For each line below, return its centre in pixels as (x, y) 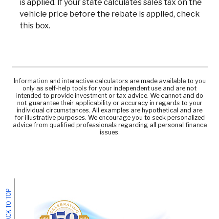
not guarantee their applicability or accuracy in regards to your (109, 103)
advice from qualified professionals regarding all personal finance (109, 125)
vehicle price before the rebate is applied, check (110, 14)
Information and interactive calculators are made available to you (109, 81)
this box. (35, 25)
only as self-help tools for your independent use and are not (109, 88)
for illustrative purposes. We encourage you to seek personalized (109, 117)
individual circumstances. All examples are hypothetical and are (109, 110)
